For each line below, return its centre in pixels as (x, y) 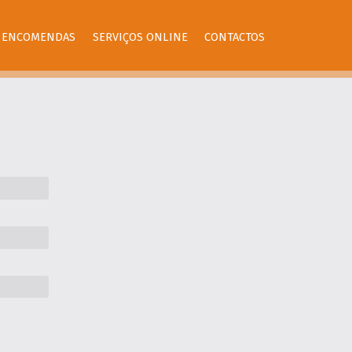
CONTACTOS (235, 37)
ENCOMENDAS (39, 37)
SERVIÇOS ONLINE (140, 37)
